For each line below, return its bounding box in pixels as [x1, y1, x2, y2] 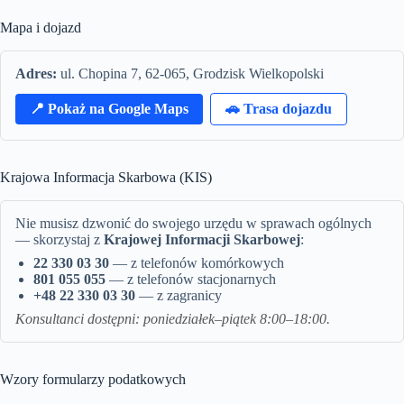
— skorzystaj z [15, 232, 104, 248]
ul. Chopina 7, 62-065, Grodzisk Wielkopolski [57, 66, 324, 82]
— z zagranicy [135, 288, 222, 304]
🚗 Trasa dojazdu [225, 101, 332, 117]
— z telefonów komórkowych [109, 255, 284, 271]
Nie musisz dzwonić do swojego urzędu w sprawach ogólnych [15, 216, 372, 232]
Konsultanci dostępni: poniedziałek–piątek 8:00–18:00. [15, 311, 330, 327]
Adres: [15, 66, 57, 82]
